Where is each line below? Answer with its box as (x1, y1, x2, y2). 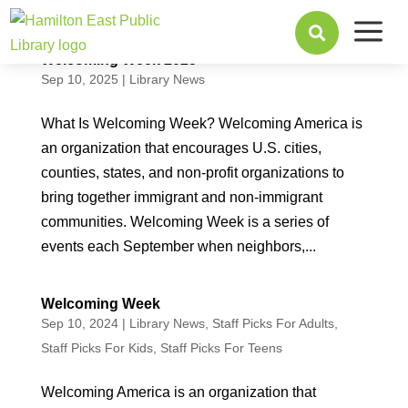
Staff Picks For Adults (211, 316, 334, 331)
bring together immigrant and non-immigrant (40, 189, 322, 205)
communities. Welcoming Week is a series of (40, 214, 329, 229)
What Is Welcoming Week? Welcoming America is (40, 116, 362, 131)
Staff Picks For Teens (159, 341, 282, 355)
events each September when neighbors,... (40, 239, 316, 254)
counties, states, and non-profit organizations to (40, 165, 344, 180)
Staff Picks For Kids (40, 341, 153, 355)
